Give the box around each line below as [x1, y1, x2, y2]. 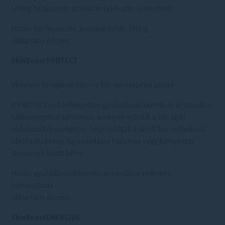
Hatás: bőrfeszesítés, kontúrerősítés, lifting [11, 25, 149, 33]
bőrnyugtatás [11, 181, 54, 189]
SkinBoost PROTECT [11, 57, 78, 65]
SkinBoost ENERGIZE [11, 213, 80, 221]
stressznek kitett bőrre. [11, 149, 85, 157]
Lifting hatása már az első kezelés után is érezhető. [11, 5, 174, 13]
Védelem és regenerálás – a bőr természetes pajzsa [11, 81, 175, 89]
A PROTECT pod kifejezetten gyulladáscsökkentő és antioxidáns [11, 101, 213, 109]
